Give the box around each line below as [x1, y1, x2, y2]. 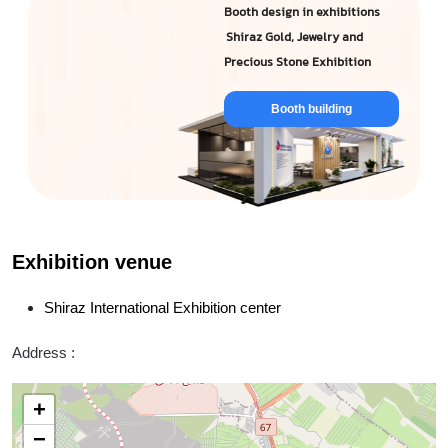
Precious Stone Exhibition [224, 53, 371, 73]
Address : [12, 344, 75, 361]
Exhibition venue [12, 251, 172, 273]
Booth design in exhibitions [224, 3, 380, 23]
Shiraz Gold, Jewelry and [224, 28, 363, 48]
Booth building [271, 102, 352, 116]
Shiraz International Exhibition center [44, 299, 281, 316]
